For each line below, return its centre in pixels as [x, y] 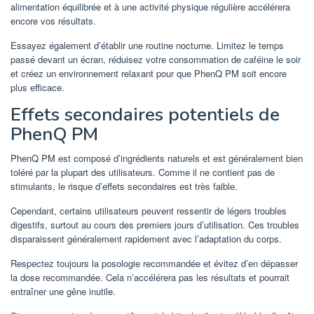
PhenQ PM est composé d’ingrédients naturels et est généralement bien [157, 158]
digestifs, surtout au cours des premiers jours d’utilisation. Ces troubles [155, 224]
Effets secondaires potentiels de [145, 114]
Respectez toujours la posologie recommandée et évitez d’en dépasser [154, 263]
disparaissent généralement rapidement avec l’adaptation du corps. [146, 238]
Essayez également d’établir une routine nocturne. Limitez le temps [147, 45]
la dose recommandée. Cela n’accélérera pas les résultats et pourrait [150, 277]
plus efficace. [37, 87]
